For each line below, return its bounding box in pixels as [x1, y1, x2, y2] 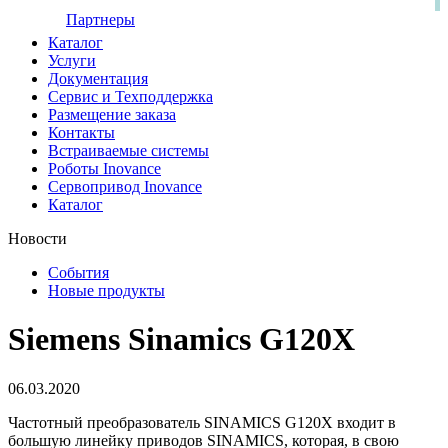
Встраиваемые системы [48, 142, 209, 159]
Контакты [48, 124, 115, 141]
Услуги [48, 52, 96, 69]
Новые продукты [48, 282, 165, 299]
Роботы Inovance [48, 160, 161, 177]
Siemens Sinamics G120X [8, 321, 355, 358]
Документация [48, 70, 148, 87]
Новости [8, 230, 67, 247]
